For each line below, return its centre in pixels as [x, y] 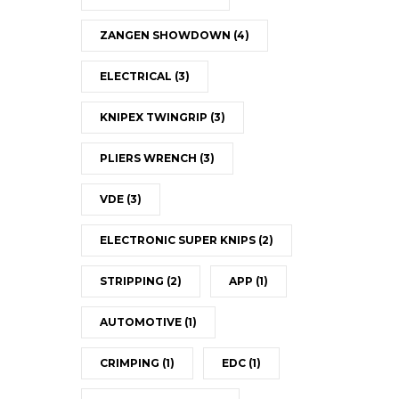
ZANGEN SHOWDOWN [166, 35]
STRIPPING [133, 281]
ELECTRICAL [137, 76]
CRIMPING [130, 362]
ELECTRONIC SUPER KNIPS [179, 240]
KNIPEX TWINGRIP [155, 117]
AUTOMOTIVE [142, 322]
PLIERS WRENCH [149, 158]
